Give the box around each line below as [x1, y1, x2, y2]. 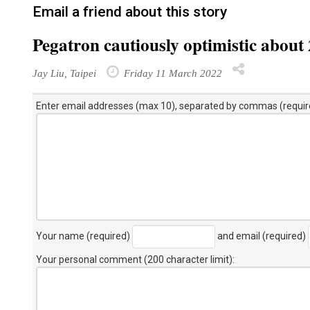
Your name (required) [36, 230, 132, 241]
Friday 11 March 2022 [121, 67, 222, 79]
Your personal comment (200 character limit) [36, 254, 232, 265]
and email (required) [215, 230, 308, 241]
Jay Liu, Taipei [33, 67, 96, 79]
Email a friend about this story [33, 3, 227, 20]
